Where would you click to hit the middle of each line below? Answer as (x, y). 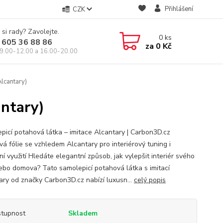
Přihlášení (179, 9)
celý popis (150, 180)
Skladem (83, 213)
